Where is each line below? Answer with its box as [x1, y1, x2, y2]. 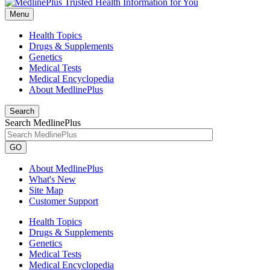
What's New [29, 174, 76, 184]
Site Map [29, 185, 63, 195]
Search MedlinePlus [5, 118, 81, 128]
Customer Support [29, 196, 98, 206]
